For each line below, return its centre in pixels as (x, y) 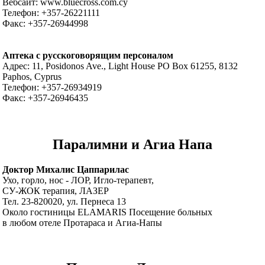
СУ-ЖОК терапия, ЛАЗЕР (56, 190)
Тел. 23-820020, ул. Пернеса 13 (64, 201)
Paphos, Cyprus (32, 77)
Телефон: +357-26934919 (52, 88)
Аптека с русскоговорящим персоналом (88, 56)
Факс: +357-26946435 (46, 98)
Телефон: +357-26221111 (51, 13)
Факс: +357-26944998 (46, 24)
